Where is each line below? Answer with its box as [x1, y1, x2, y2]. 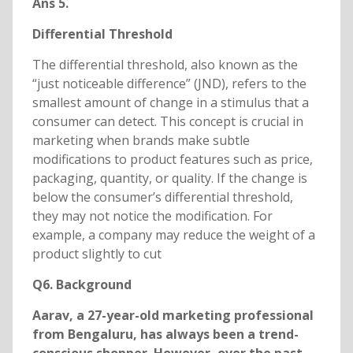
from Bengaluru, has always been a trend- [32, 325, 299, 344]
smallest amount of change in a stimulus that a [32, 94, 309, 112]
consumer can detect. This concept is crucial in [32, 113, 303, 131]
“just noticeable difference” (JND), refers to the [32, 75, 307, 93]
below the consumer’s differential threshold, [32, 188, 293, 206]
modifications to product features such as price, [32, 150, 313, 169]
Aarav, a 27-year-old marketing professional [32, 307, 314, 325]
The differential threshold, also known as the [32, 56, 298, 74]
